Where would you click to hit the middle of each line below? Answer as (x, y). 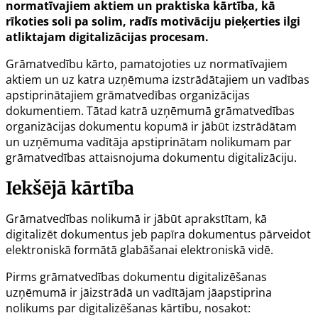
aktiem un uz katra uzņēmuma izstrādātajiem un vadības (158, 80)
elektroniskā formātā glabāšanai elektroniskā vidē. (139, 250)
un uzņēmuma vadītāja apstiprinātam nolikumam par (149, 142)
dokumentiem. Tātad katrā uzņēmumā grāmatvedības (150, 111)
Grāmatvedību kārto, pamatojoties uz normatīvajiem (147, 64)
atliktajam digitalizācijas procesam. (107, 37)
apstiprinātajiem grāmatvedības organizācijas (128, 95)
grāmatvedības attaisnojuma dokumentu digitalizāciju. (151, 158)
